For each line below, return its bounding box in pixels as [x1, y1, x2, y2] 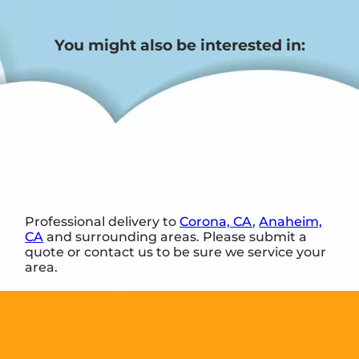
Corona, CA [179, 213, 253, 229]
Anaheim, [259, 213, 323, 229]
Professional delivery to [25, 213, 180, 229]
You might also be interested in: [54, 36, 305, 55]
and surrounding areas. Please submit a [43, 228, 308, 244]
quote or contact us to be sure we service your [25, 244, 327, 260]
